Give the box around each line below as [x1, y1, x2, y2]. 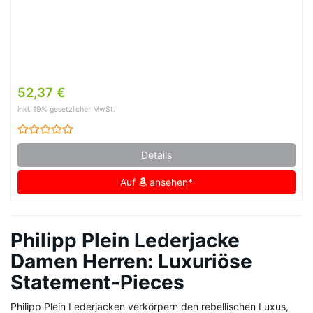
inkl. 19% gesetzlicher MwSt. [17, 105, 115, 115]
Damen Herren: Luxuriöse [10, 249, 252, 274]
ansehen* [147, 176, 193, 189]
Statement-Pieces [10, 270, 184, 295]
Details [141, 149, 172, 161]
